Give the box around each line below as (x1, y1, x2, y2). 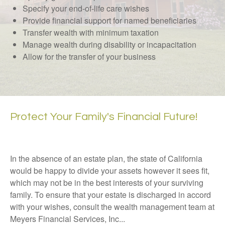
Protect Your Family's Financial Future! (10, 111, 197, 123)
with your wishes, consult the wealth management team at (10, 201, 214, 212)
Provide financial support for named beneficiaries (23, 15, 196, 26)
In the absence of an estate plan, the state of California (10, 153, 202, 164)
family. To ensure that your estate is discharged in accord (10, 189, 211, 200)
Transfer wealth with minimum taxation (23, 27, 159, 38)
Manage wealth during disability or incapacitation (23, 39, 196, 50)
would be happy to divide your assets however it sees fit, (10, 165, 209, 176)
